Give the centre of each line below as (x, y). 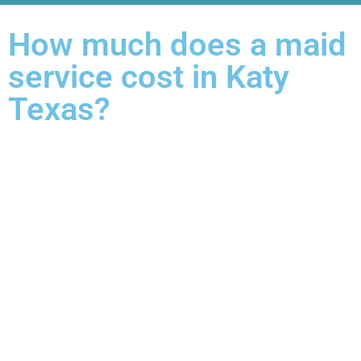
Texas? (59, 110)
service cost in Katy (149, 77)
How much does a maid (177, 45)
